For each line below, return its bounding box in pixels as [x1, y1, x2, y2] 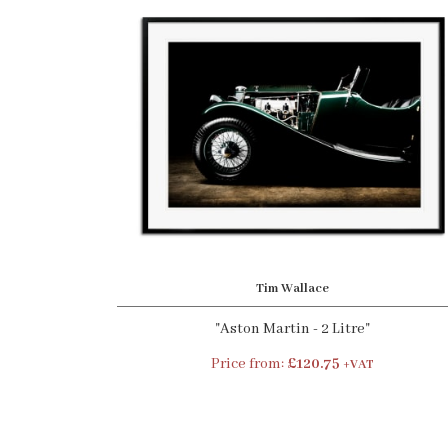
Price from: [210, 355, 287, 373]
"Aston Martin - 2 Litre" [214, 320, 370, 338]
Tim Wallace [255, 280, 329, 297]
